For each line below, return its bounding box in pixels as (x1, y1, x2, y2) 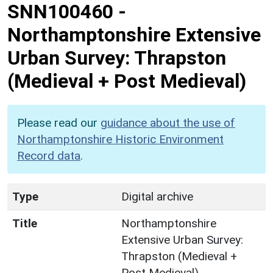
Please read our (17, 115, 101, 130)
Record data (17, 148, 80, 163)
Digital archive (121, 189, 193, 204)
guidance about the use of (101, 115, 235, 130)
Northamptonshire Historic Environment (17, 132, 224, 146)
